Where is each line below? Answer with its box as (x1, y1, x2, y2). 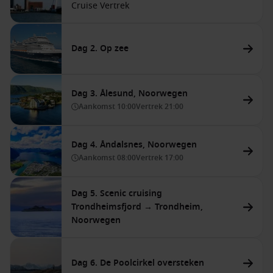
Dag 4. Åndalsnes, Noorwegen (71, 138, 197, 151)
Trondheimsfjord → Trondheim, (71, 200, 203, 213)
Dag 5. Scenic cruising (71, 187, 162, 200)
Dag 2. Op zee (71, 42, 129, 55)
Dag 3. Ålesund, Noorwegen (71, 87, 188, 100)
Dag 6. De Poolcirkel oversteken (71, 257, 204, 269)
